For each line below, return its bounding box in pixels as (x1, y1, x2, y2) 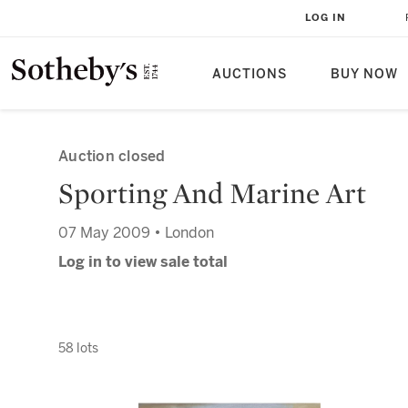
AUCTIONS (212, 66, 287, 82)
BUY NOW (331, 66, 398, 82)
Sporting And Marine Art (58, 175, 366, 211)
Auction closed (58, 148, 166, 165)
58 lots (58, 340, 98, 356)
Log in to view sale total (58, 253, 228, 270)
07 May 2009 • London (58, 224, 214, 241)
